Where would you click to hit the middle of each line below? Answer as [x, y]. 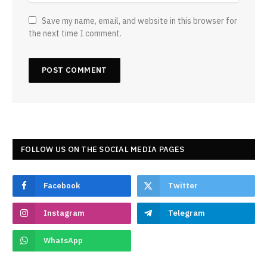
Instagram [64, 213]
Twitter [183, 185]
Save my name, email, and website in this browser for [139, 21]
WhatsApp [63, 240]
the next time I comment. [75, 33]
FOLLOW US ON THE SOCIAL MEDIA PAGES [103, 149]
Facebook [62, 185]
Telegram [186, 213]
